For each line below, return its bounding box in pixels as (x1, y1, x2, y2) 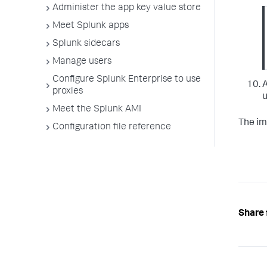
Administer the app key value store (52, 4, 201, 13)
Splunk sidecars (52, 39, 120, 49)
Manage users (52, 57, 111, 67)
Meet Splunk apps (52, 21, 129, 31)
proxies (52, 87, 83, 97)
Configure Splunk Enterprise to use (52, 75, 201, 85)
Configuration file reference (52, 123, 171, 132)
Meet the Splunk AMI (52, 105, 141, 114)
